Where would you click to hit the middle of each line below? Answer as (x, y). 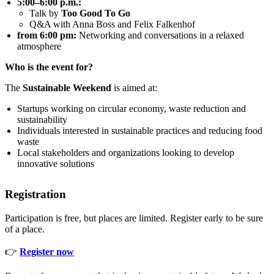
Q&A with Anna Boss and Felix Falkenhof (112, 24)
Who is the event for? (49, 67)
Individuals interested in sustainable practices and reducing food (140, 131)
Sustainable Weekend (67, 88)
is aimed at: (134, 88)
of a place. (25, 229)
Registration (35, 194)
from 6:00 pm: (47, 35)
